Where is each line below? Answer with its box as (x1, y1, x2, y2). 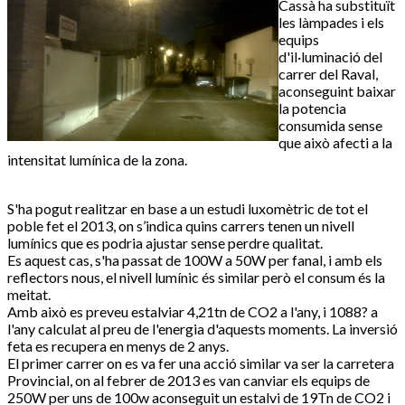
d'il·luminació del (278, 48, 382, 66)
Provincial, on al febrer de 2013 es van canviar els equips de (7, 372, 370, 390)
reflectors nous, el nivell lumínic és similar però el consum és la (7, 268, 385, 287)
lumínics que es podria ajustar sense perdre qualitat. (7, 234, 323, 252)
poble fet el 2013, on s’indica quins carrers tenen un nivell (7, 217, 354, 235)
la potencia (278, 99, 346, 118)
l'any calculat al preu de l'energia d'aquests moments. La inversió (7, 320, 398, 338)
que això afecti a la (278, 134, 392, 152)
